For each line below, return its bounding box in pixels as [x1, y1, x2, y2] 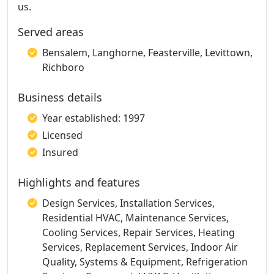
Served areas [18, 24, 84, 39]
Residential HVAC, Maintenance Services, [42, 211, 229, 224]
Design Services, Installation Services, [42, 196, 215, 210]
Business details [18, 90, 102, 105]
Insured [42, 146, 78, 159]
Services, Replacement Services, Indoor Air [42, 240, 238, 254]
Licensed [42, 128, 83, 142]
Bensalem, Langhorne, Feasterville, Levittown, [42, 46, 253, 59]
